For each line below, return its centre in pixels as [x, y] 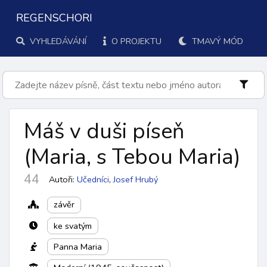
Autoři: [62, 179]
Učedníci [93, 179]
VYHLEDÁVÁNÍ [57, 41]
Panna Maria [78, 246]
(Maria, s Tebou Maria [129, 157]
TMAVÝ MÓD [216, 41]
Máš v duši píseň [104, 131]
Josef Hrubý [136, 179]
